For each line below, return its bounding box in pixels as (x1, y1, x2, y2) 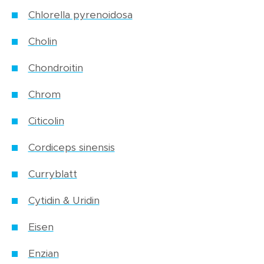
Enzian (28, 249, 59, 259)
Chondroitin (28, 63, 83, 74)
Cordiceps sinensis (28, 143, 115, 153)
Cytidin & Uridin (28, 196, 100, 206)
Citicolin (28, 116, 64, 127)
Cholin (28, 37, 57, 47)
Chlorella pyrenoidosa (28, 10, 133, 21)
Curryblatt (28, 169, 77, 180)
